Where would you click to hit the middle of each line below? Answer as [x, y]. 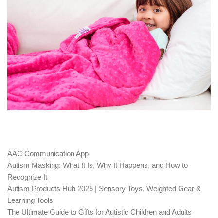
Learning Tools [30, 200]
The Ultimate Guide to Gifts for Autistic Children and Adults [100, 212]
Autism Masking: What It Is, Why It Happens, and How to [98, 165]
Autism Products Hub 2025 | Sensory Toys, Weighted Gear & [104, 188]
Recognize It [27, 177]
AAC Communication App [48, 153]
